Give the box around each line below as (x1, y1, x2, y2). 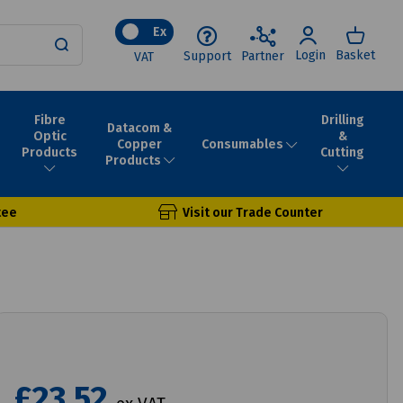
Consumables (201, 136, 283, 152)
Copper (117, 136, 163, 152)
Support (184, 48, 232, 64)
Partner (241, 48, 285, 64)
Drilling (320, 112, 364, 128)
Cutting (320, 144, 364, 160)
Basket (336, 48, 376, 64)
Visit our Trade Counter (182, 204, 323, 220)
